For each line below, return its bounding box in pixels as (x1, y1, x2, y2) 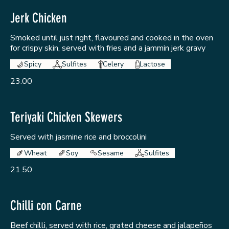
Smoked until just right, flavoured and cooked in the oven (10, 32, 213, 44)
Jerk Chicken (10, 10, 67, 27)
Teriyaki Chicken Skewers (10, 109, 122, 125)
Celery (103, 59, 124, 70)
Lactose (139, 59, 165, 70)
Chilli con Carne (10, 198, 82, 214)
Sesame (98, 148, 124, 158)
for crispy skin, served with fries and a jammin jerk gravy (10, 42, 205, 54)
